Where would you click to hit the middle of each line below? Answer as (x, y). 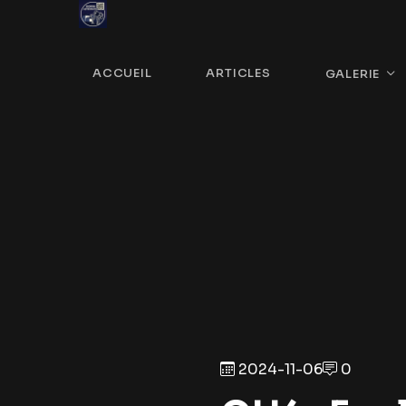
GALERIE (353, 74)
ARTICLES (238, 73)
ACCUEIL (122, 73)
